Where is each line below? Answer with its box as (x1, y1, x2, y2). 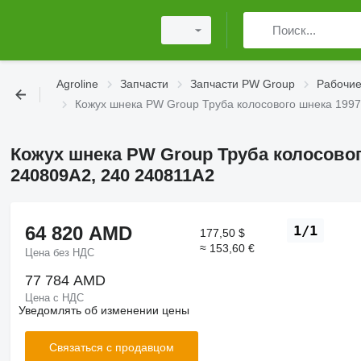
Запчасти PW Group (190, 77, 295, 90)
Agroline (56, 77, 98, 90)
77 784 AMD (24, 272, 106, 289)
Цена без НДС (24, 247, 94, 259)
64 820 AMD (24, 222, 132, 244)
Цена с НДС (24, 292, 84, 305)
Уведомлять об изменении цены (18, 304, 189, 317)
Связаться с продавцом (48, 340, 174, 354)
